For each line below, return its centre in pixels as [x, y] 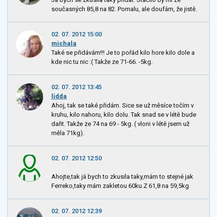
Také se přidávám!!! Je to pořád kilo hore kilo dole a [123, 53]
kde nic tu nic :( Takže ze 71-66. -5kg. [102, 62]
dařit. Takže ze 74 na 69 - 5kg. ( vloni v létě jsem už [120, 124]
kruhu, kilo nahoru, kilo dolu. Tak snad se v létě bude [124, 115]
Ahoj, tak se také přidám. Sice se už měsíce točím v [123, 106]
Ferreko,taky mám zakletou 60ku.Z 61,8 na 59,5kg [120, 186]
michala [64, 43]
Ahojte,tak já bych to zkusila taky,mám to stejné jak [122, 177]
